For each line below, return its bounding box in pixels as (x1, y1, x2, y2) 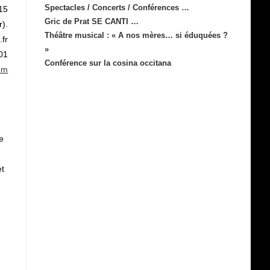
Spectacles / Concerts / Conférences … (45, 3, 190, 12)
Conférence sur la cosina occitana (45, 58, 172, 67)
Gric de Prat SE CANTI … (45, 17, 139, 26)
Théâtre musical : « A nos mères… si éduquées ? (45, 31, 228, 40)
